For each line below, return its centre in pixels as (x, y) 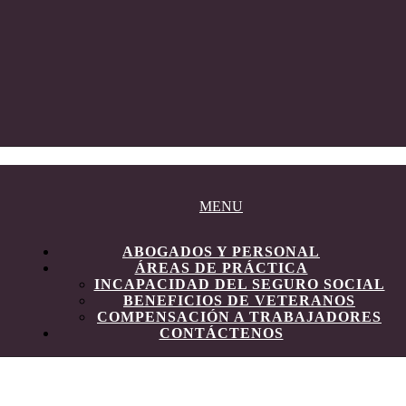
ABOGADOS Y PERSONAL (221, 252)
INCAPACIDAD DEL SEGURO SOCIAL (239, 285)
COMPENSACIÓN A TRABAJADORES (239, 317)
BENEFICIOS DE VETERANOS (239, 301)
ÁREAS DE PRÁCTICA (221, 268)
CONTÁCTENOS (221, 333)
